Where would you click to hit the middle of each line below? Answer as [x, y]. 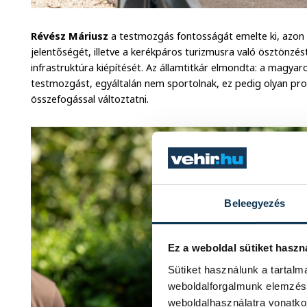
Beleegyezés [255, 203]
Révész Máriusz [70, 36]
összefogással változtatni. [90, 99]
